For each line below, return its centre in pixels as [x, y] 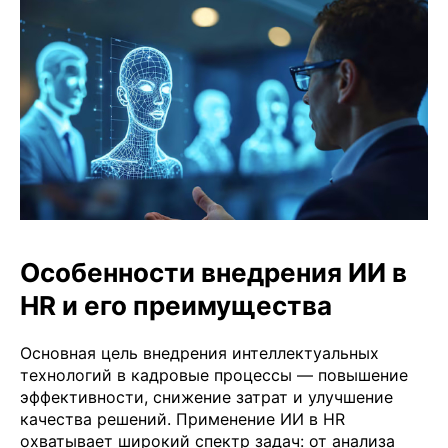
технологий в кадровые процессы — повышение [214, 374]
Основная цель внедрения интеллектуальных [199, 352]
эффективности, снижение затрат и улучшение [206, 396]
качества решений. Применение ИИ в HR [182, 418]
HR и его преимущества [176, 305]
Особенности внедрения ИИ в [213, 272]
